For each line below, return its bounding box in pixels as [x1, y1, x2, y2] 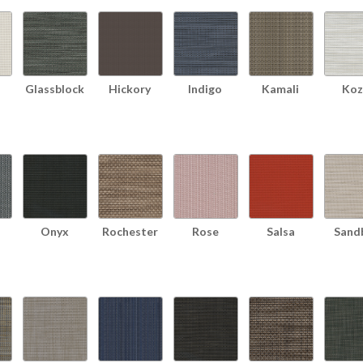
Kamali [262, 81, 299, 96]
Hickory [109, 81, 151, 96]
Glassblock [24, 81, 84, 96]
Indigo [188, 81, 222, 96]
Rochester [101, 224, 158, 238]
